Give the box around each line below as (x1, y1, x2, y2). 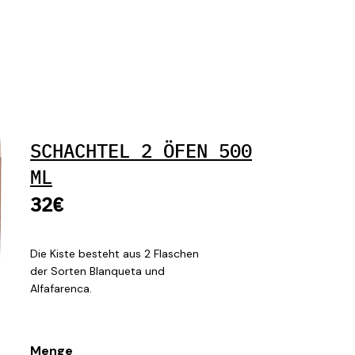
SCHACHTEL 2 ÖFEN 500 (30, 138, 252, 163)
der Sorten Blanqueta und (30, 264, 165, 278)
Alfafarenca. (30, 281, 92, 296)
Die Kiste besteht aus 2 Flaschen (30, 246, 199, 261)
